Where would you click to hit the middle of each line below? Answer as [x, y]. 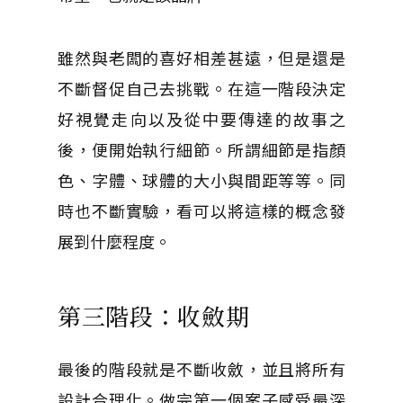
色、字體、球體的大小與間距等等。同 [201, 180]
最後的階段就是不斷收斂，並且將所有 [201, 369]
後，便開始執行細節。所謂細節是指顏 [201, 150]
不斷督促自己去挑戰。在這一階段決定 [201, 89]
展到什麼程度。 [114, 242]
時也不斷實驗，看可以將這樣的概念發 [201, 211]
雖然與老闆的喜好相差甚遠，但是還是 [201, 58]
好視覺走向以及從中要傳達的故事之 [201, 119]
